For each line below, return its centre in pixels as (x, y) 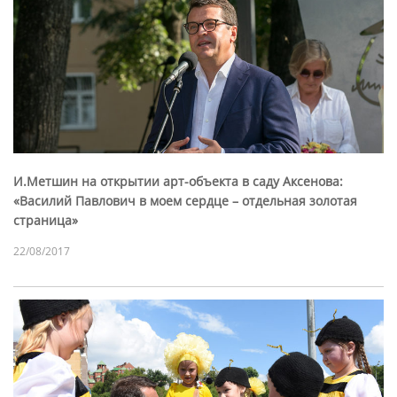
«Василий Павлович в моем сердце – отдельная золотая (185, 201)
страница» (46, 221)
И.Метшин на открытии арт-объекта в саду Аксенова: (178, 182)
